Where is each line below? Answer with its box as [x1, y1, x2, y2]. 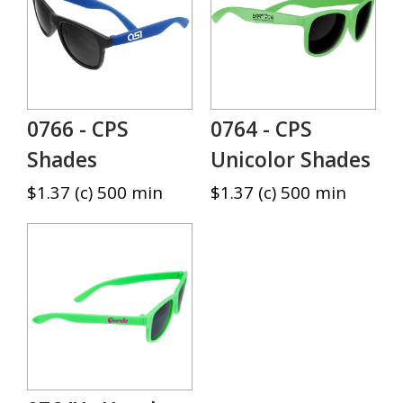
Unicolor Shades [210, 145, 371, 174]
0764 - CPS [210, 114, 312, 143]
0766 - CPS [27, 114, 129, 143]
